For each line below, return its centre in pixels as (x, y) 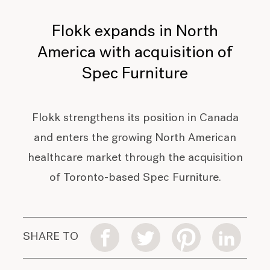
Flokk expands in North (135, 32)
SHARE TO (51, 237)
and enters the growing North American (135, 138)
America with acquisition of (135, 53)
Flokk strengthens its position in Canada (135, 118)
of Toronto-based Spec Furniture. (135, 178)
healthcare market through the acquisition (135, 158)
